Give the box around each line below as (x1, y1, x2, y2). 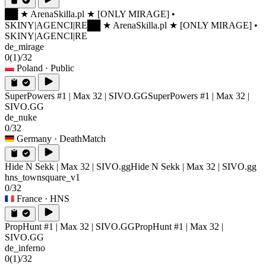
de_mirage (5, 41, 44, 52)
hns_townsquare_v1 (5, 172, 80, 182)
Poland (17, 62, 43, 73)
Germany (17, 133, 52, 144)
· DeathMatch (54, 133, 106, 144)
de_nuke (5, 112, 37, 122)
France (17, 193, 42, 204)
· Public (45, 62, 74, 73)
